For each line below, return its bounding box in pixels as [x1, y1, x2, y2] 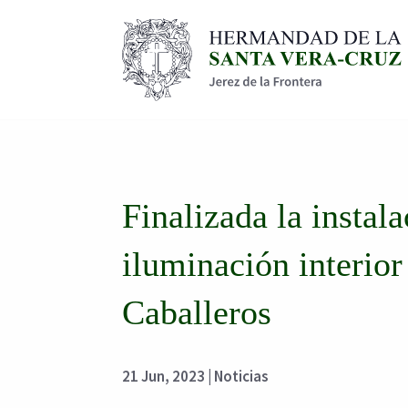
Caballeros [122, 293, 272, 332]
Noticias [214, 366, 270, 387]
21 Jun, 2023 [122, 366, 206, 387]
